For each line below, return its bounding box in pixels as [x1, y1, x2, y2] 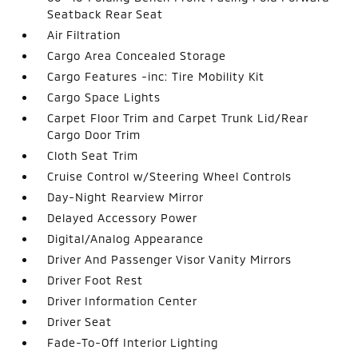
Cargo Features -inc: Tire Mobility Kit [47, 69, 265, 83]
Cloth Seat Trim [47, 148, 139, 162]
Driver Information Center [47, 293, 198, 308]
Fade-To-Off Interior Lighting [47, 335, 219, 349]
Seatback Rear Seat [47, 6, 164, 21]
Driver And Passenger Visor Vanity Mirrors [47, 252, 292, 266]
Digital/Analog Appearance [47, 231, 205, 245]
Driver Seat [47, 314, 113, 328]
